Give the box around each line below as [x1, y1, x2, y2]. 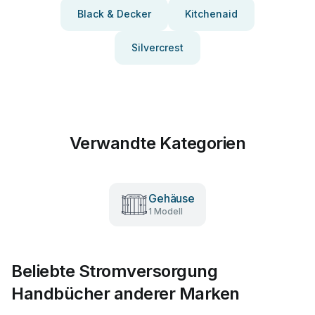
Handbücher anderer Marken [11, 283, 240, 304]
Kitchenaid [185, 8, 238, 20]
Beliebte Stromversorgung [11, 261, 218, 281]
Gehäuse [148, 191, 195, 205]
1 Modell [148, 206, 184, 217]
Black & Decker [77, 8, 151, 20]
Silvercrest [131, 41, 184, 53]
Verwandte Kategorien [69, 133, 246, 153]
